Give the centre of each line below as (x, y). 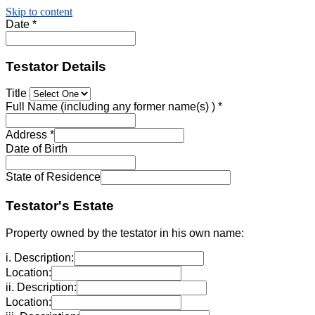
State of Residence (53, 177)
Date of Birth (37, 149)
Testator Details (56, 66)
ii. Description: (41, 287)
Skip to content (39, 12)
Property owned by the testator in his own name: (125, 233)
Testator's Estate (60, 206)
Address (28, 135)
